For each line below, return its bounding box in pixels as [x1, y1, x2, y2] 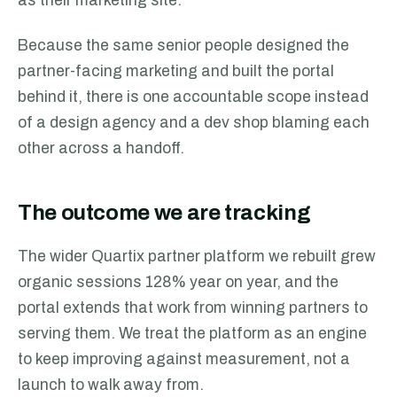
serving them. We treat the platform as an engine [18, 325, 367, 342]
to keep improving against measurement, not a [18, 351, 350, 368]
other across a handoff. [18, 140, 184, 157]
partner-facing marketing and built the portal [18, 63, 334, 80]
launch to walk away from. [18, 377, 204, 393]
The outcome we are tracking [18, 201, 311, 224]
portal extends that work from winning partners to [18, 300, 368, 316]
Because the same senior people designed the [18, 37, 349, 54]
